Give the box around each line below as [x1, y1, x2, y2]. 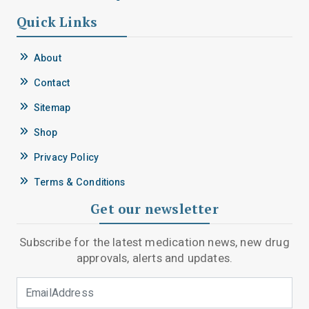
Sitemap [34, 101, 71, 116]
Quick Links [17, 13, 98, 31]
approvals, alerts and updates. [76, 250, 233, 268]
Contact [34, 76, 70, 91]
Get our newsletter [90, 200, 219, 218]
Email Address [154, 277, 226, 294]
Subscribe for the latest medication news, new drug [19, 234, 290, 252]
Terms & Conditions [34, 175, 126, 190]
